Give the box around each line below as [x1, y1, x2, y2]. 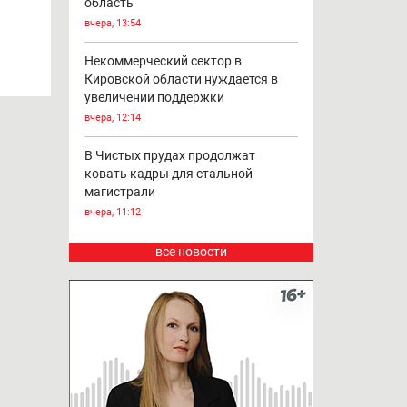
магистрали [84, 184, 155, 199]
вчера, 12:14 [84, 111, 141, 124]
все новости [154, 243, 227, 259]
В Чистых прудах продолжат [84, 147, 255, 163]
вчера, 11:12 [84, 205, 141, 218]
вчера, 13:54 [84, 16, 141, 29]
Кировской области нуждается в [84, 71, 278, 86]
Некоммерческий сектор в [84, 53, 242, 68]
